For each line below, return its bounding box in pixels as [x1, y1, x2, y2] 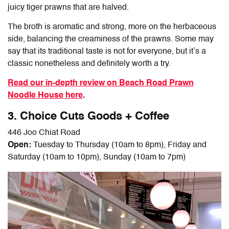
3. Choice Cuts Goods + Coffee [8, 111, 169, 123]
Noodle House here [8, 91, 83, 100]
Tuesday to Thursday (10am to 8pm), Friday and [33, 141, 207, 150]
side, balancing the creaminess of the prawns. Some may [8, 35, 214, 44]
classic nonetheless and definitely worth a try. [8, 60, 171, 68]
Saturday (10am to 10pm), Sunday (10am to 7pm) [8, 153, 186, 162]
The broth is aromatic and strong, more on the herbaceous [8, 23, 216, 32]
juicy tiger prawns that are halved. [8, 4, 131, 12]
